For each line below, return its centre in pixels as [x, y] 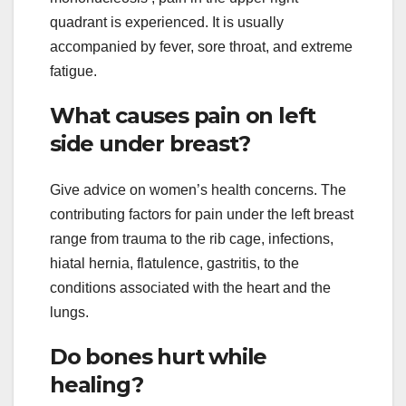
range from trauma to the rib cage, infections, [192, 239]
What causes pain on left [183, 115]
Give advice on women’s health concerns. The [198, 190]
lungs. [69, 313]
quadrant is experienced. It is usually [167, 22]
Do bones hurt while [159, 357]
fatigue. [73, 71]
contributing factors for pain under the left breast [202, 215]
